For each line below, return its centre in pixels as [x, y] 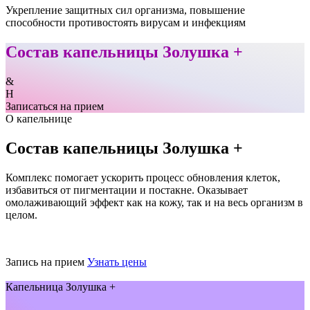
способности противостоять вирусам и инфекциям [126, 23]
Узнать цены [117, 262]
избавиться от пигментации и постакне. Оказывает [127, 190]
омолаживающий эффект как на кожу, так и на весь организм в [154, 202]
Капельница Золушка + [61, 286]
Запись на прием [45, 262]
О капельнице [39, 119]
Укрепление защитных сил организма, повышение [125, 10]
